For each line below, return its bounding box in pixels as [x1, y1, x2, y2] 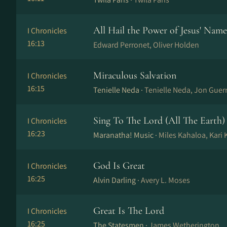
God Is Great [93, 160, 145, 172]
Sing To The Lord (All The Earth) [93, 115, 225, 127]
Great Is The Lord [93, 205, 164, 217]
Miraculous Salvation [93, 69, 176, 82]
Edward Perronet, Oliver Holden [93, 40, 199, 50]
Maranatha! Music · [93, 130, 159, 140]
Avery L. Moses [141, 175, 190, 185]
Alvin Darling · [93, 175, 141, 185]
